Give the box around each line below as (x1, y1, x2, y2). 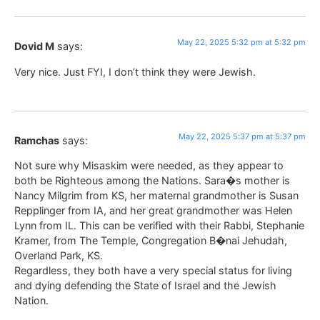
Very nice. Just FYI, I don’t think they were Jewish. (14, 65, 256, 78)
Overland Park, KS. (14, 249, 103, 262)
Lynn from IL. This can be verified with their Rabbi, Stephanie (14, 219, 304, 232)
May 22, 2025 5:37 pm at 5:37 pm (179, 131, 306, 141)
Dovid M (14, 40, 54, 53)
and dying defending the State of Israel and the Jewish (14, 279, 276, 292)
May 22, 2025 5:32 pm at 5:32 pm (177, 37, 306, 48)
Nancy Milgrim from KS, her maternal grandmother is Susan (14, 189, 299, 202)
